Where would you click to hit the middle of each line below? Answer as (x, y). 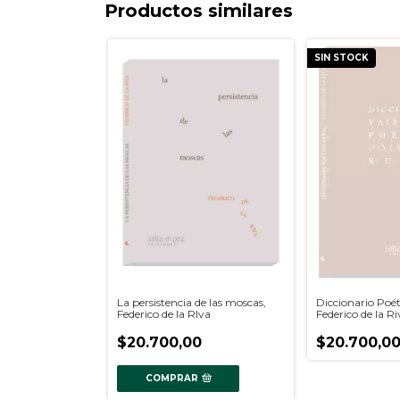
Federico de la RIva (164, 314)
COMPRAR (171, 379)
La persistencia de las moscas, (192, 303)
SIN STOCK (342, 58)
